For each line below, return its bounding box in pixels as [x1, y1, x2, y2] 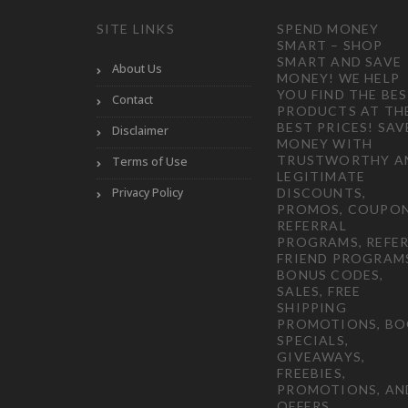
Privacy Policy [111, 185, 183, 201]
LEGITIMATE [277, 168, 366, 185]
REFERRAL [277, 218, 347, 234]
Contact [111, 92, 153, 108]
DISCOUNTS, [277, 185, 367, 201]
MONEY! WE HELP [277, 70, 400, 87]
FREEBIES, [277, 365, 346, 382]
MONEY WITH [277, 136, 373, 152]
